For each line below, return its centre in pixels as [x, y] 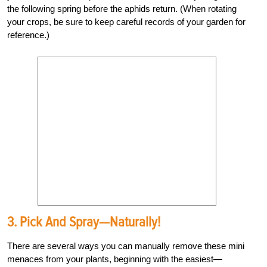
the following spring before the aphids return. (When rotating [122, 8]
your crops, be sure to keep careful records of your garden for [126, 21]
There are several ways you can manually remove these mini [126, 246]
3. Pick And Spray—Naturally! [84, 222]
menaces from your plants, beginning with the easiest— [115, 259]
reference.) [28, 35]
